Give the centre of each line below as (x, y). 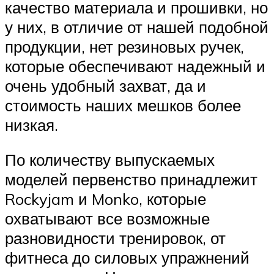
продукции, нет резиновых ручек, (124, 46)
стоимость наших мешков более (123, 105)
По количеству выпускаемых (110, 160)
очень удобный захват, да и (106, 85)
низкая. (31, 124)
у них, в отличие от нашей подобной (137, 27)
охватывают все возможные (107, 219)
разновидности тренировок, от (115, 238)
